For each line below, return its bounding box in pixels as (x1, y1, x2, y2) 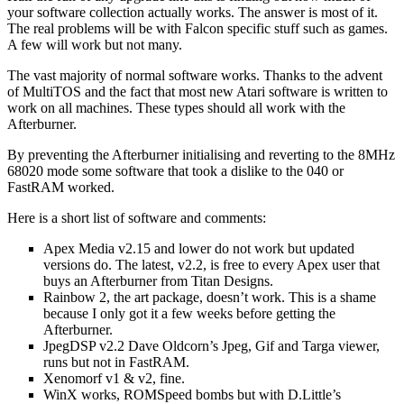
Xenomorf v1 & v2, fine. (43, 371, 185, 387)
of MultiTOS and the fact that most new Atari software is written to (7, 84, 388, 100)
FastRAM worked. (7, 179, 115, 196)
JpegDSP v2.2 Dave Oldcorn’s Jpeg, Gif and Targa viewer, (43, 338, 380, 354)
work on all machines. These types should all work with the (7, 100, 345, 116)
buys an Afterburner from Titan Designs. (43, 273, 273, 289)
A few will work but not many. (7, 37, 182, 53)
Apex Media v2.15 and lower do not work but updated (43, 241, 354, 257)
